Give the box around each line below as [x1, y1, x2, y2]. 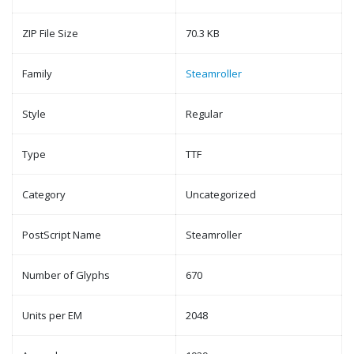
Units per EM [22, 308, 82, 322]
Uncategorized [186, 187, 256, 201]
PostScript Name [22, 228, 101, 242]
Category [22, 187, 66, 201]
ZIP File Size [22, 26, 78, 40]
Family [22, 66, 52, 81]
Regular [186, 107, 223, 121]
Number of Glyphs [22, 268, 110, 282]
